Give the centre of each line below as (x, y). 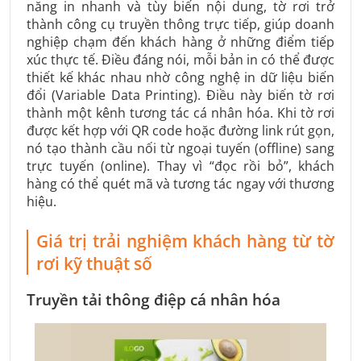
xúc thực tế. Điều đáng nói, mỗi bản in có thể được (180, 59)
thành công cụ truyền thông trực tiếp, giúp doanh (180, 24)
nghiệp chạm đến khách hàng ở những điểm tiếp (180, 41)
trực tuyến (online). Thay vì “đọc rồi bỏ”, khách (180, 166)
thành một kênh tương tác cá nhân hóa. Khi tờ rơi (180, 112)
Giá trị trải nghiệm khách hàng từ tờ (185, 241)
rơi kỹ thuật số (94, 263)
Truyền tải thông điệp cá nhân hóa (154, 300)
